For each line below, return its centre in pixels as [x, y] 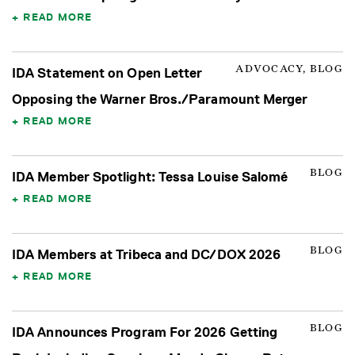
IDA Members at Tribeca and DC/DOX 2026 [147, 255]
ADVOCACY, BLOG [289, 70]
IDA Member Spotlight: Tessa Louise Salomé [150, 177]
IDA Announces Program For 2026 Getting [145, 332]
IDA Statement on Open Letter [107, 73]
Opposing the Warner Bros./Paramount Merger [160, 99]
